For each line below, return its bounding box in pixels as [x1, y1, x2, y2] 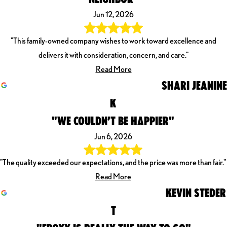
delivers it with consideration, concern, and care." [39, 50, 188, 60]
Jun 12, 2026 [93, 10, 134, 20]
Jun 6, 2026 [94, 131, 132, 141]
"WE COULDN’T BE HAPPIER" [52, 113, 174, 128]
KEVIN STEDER [166, 185, 226, 200]
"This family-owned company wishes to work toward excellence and [11, 35, 216, 46]
